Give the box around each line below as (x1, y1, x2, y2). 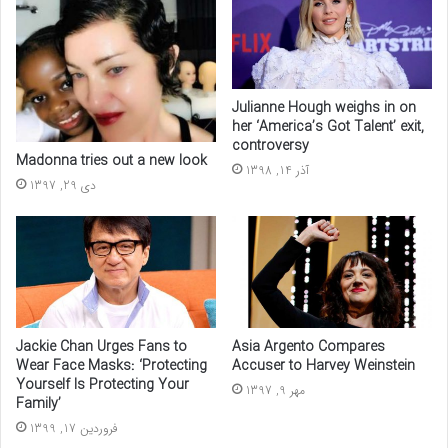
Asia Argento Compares (232, 336, 385, 359)
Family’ (16, 393, 61, 416)
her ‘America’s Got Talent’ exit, (232, 116, 424, 139)
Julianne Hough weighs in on (232, 97, 416, 120)
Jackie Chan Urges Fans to (16, 336, 187, 359)
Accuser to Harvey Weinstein (232, 355, 415, 378)
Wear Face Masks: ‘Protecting (16, 355, 207, 378)
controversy (232, 135, 309, 158)
